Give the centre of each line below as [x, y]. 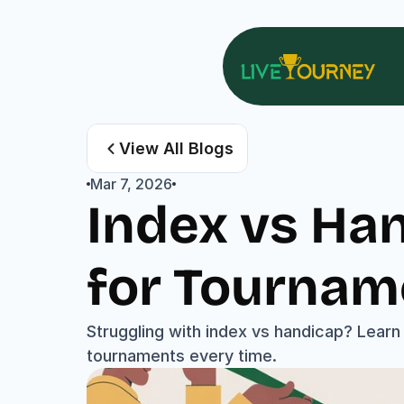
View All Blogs [176, 148]
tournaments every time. [182, 356]
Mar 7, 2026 [131, 184]
